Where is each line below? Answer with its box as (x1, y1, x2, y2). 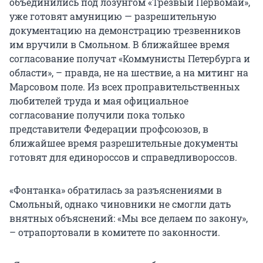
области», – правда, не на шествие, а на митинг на (9, 66, 248, 79)
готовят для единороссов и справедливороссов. (9, 150, 237, 163)
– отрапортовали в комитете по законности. (9, 225, 220, 238)
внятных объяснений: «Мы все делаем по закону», (9, 211, 248, 224)
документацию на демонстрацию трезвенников (9, 23, 241, 36)
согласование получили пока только (9, 108, 185, 121)
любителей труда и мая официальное (9, 94, 188, 107)
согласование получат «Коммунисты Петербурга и (9, 52, 250, 65)
